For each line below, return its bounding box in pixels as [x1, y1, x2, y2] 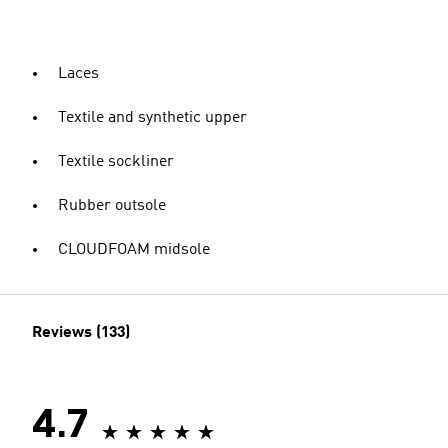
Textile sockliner [58, 154, 174, 170]
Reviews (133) [32, 325, 130, 341]
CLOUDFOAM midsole [58, 242, 210, 258]
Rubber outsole [58, 198, 166, 214]
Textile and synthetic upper [58, 110, 247, 126]
